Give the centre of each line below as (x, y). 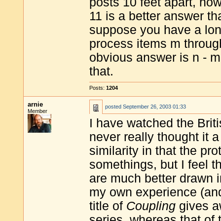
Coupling (151, 206)
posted (114, 107)
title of (108, 206)
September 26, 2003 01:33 (154, 107)
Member (37, 111)
